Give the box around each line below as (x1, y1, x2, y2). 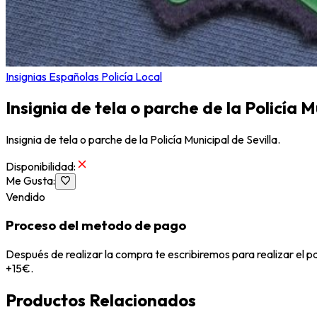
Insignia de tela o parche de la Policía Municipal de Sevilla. (6, 132, 280, 147)
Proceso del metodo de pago (6, 217, 186, 234)
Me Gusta (6, 173, 53, 188)
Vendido (6, 189, 45, 204)
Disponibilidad (6, 159, 74, 174)
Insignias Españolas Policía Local (6, 69, 162, 83)
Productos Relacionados (6, 289, 196, 311)
